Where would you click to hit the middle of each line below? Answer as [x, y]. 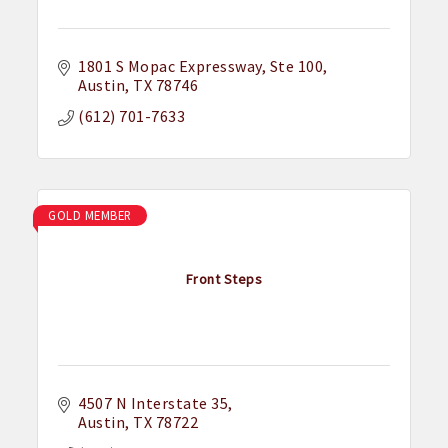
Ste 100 [296, 66]
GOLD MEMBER [90, 215]
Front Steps [224, 278]
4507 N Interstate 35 [153, 403]
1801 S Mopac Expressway [170, 66]
